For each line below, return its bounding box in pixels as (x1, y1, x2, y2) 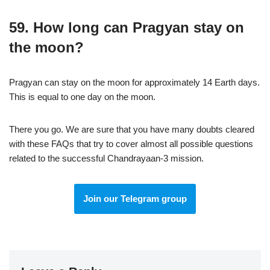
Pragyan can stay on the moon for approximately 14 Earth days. (9, 77, 260, 87)
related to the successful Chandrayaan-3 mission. (9, 153, 204, 163)
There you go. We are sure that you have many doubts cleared (9, 124, 254, 134)
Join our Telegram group (83, 193, 187, 204)
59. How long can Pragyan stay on (9, 19, 244, 36)
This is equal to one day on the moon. (9, 92, 155, 102)
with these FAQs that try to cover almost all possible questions (9, 139, 253, 149)
